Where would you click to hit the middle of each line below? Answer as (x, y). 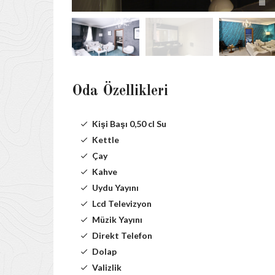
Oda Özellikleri (120, 92)
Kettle (106, 140)
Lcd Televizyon (122, 204)
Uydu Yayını (115, 188)
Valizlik (107, 268)
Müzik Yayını (117, 220)
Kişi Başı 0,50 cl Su (129, 124)
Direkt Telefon (122, 236)
